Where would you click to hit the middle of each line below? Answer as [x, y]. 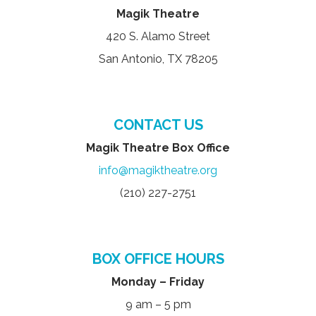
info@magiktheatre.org [158, 170]
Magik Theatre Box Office [158, 147]
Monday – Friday [158, 281]
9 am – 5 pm [158, 304]
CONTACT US [158, 124]
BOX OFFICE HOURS [158, 259]
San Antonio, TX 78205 [158, 59]
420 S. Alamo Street [158, 36]
